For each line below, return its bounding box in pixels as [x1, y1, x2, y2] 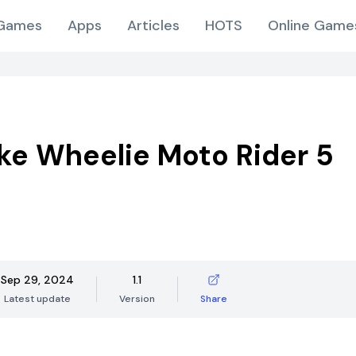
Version [119, 292, 155, 305]
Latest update [4, 292, 71, 305]
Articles [127, 16, 180, 35]
